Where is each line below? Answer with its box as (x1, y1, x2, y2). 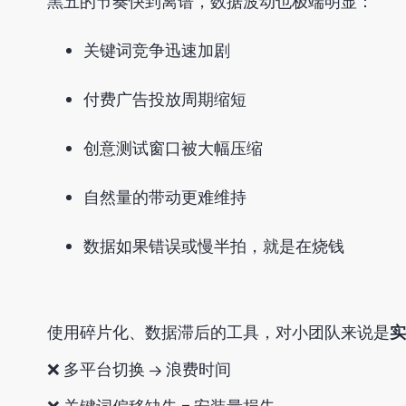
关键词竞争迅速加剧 (83, 39, 230, 61)
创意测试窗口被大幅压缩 (83, 137, 263, 159)
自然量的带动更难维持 (83, 186, 246, 208)
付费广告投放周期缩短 (83, 88, 246, 110)
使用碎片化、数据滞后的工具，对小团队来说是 (47, 321, 390, 343)
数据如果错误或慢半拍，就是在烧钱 (83, 235, 344, 256)
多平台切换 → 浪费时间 (63, 358, 231, 380)
